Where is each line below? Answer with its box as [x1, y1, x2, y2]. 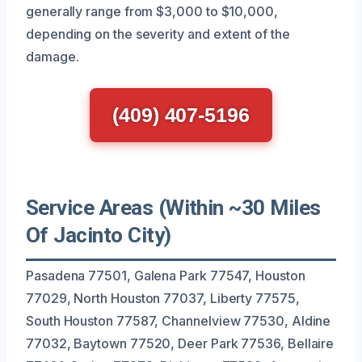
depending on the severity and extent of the [26, 25, 290, 42]
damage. [26, 48, 79, 65]
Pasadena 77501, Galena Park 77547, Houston [26, 267, 305, 284]
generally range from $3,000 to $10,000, [26, 2, 278, 19]
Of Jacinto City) [26, 222, 171, 247]
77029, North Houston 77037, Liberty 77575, [26, 289, 300, 306]
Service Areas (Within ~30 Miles [26, 195, 321, 220]
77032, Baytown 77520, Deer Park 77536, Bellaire [26, 335, 335, 351]
